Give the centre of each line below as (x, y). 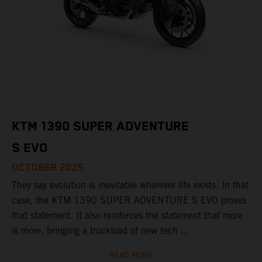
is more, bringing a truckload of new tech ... (101, 230)
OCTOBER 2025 (48, 168)
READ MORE (131, 255)
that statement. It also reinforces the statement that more (127, 215)
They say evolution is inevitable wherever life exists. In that (130, 185)
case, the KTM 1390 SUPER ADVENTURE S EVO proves (129, 200)
